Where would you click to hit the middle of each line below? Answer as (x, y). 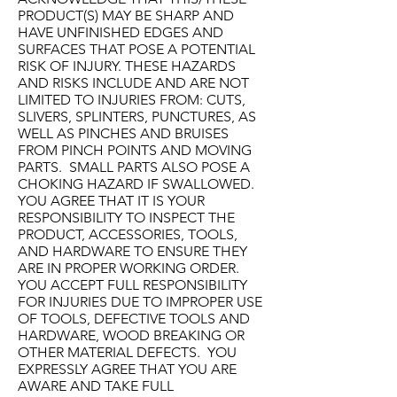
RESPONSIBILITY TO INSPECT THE (126, 218)
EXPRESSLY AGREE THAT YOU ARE (127, 370)
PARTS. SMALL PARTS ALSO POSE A (134, 167)
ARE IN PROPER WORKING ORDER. (128, 269)
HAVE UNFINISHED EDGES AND (121, 33)
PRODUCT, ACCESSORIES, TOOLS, (128, 235)
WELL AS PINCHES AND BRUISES (123, 134)
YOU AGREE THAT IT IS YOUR (111, 201)
